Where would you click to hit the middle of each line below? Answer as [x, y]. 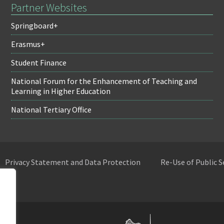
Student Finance [39, 62]
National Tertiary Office [51, 109]
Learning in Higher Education [61, 91]
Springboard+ [35, 25]
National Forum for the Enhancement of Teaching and [104, 81]
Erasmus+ [28, 44]
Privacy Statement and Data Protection [73, 162]
